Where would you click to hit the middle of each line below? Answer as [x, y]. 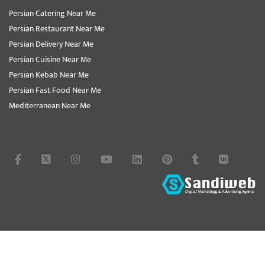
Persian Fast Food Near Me [55, 90]
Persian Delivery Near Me [51, 44]
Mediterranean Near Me [50, 105]
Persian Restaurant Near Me [57, 28]
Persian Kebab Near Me [49, 75]
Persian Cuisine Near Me [50, 59]
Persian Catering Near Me [52, 13]
